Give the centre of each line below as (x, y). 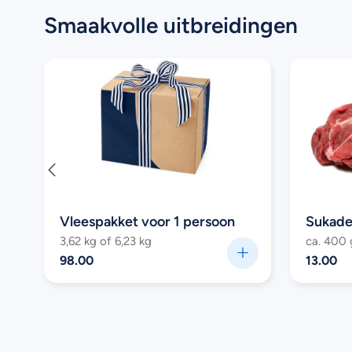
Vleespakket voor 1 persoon (147, 222)
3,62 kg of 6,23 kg (105, 241)
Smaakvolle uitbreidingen (171, 26)
